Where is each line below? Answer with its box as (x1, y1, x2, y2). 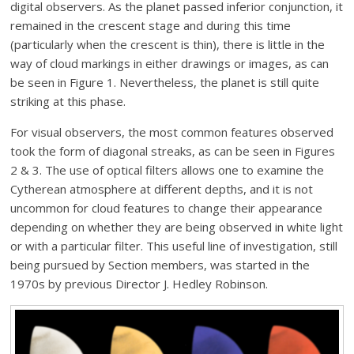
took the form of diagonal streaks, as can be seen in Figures (10, 143, 336, 160)
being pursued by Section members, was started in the (10, 257, 311, 273)
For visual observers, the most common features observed (10, 124, 334, 141)
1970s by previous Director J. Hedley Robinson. (10, 276, 269, 292)
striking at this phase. (10, 93, 126, 110)
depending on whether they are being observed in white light (10, 219, 344, 235)
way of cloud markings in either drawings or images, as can (10, 55, 330, 72)
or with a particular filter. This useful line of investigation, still (10, 238, 338, 254)
